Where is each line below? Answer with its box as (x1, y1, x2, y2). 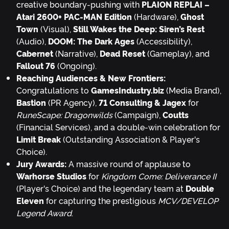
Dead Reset (100, 48, 145, 59)
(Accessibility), (134, 35, 192, 47)
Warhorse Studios (16, 170, 86, 182)
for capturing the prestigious (44, 195, 158, 207)
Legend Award (16, 207, 72, 219)
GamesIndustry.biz (91, 84, 164, 96)
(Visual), (38, 23, 73, 35)
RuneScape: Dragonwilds (16, 109, 112, 121)
